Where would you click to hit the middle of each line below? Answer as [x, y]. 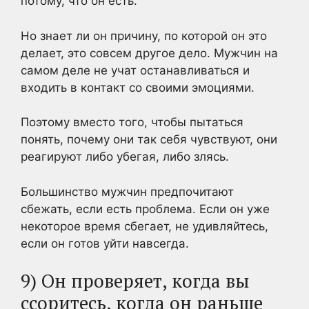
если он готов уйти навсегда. [105, 243]
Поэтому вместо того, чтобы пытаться [132, 122]
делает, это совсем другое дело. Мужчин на [149, 53]
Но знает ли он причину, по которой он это [144, 36]
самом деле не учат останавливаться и [135, 70]
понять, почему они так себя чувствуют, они [149, 139]
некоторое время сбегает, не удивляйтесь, [144, 226]
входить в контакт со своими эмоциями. [138, 87]
